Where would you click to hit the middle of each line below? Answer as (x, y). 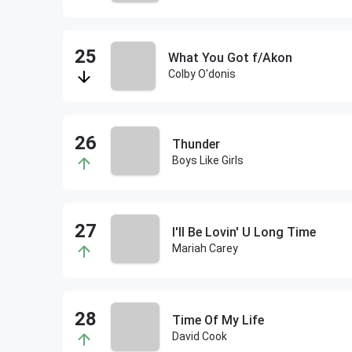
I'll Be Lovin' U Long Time (244, 232)
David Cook (199, 336)
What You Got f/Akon (230, 58)
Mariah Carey (205, 248)
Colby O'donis (202, 74)
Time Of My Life (218, 320)
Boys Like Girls (207, 160)
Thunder (196, 144)
